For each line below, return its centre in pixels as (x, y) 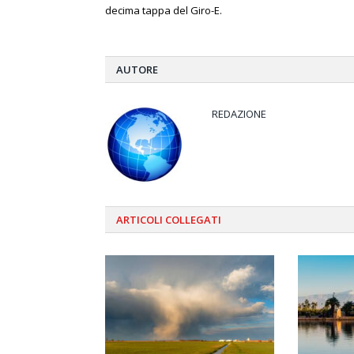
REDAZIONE (239, 114)
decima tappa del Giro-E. (164, 11)
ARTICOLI (139, 220)
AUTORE (137, 70)
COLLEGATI (192, 220)
